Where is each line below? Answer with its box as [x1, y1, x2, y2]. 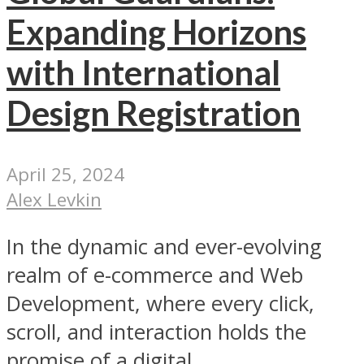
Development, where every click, [6, 289, 314, 318]
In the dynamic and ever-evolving [6, 232, 322, 262]
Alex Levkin [6, 186, 102, 212]
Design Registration [6, 93, 301, 134]
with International [6, 52, 280, 93]
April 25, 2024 [6, 161, 124, 187]
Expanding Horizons [6, 11, 306, 53]
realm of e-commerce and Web [6, 261, 303, 290]
